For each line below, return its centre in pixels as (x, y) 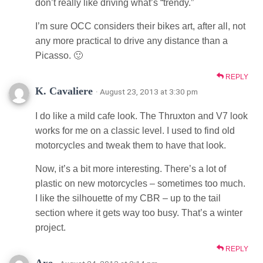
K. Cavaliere (65, 91)
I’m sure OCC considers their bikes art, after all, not (140, 26)
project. (50, 227)
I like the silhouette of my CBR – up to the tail (128, 198)
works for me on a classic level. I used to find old (135, 130)
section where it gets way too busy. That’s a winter (139, 213)
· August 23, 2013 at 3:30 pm (147, 91)
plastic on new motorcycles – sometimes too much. (140, 183)
